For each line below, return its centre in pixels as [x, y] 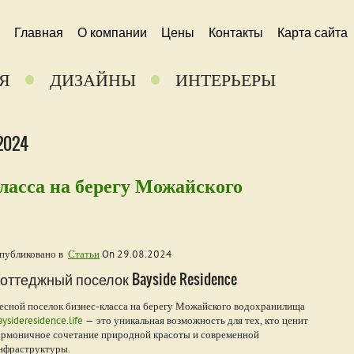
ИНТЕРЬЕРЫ [226, 80]
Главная [39, 33]
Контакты [236, 33]
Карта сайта [313, 33]
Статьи [84, 254]
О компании [112, 33]
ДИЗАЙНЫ [93, 80]
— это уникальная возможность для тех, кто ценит [196, 320]
